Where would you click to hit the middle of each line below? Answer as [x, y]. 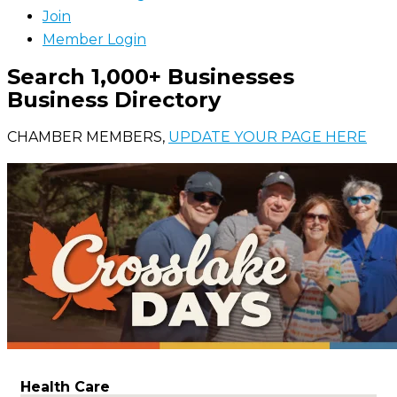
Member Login [94, 39]
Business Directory [114, 100]
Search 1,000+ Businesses [151, 77]
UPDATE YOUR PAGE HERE [268, 137]
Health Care [65, 387]
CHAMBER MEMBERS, [88, 137]
